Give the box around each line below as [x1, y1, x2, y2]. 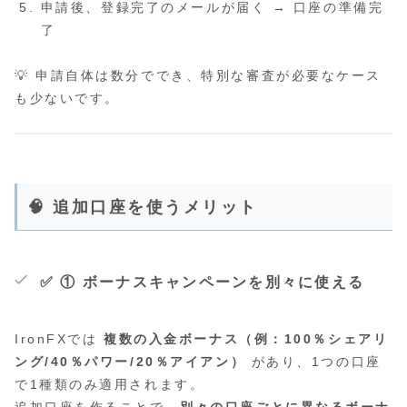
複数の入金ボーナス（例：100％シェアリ [104, 331, 389, 346]
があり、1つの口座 [245, 353, 382, 369]
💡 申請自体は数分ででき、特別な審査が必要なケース [15, 67, 382, 83]
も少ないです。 [15, 90, 120, 105]
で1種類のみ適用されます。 [15, 376, 205, 392]
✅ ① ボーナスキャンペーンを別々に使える [40, 274, 365, 290]
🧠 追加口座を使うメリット [27, 198, 258, 216]
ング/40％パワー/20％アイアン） [15, 353, 246, 369]
